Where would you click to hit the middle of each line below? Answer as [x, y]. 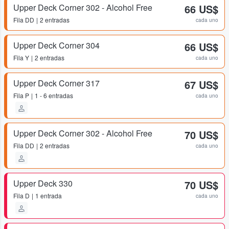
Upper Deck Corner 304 [56, 45]
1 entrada [49, 196]
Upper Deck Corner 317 [56, 83]
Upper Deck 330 [43, 183]
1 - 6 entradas [54, 95]
